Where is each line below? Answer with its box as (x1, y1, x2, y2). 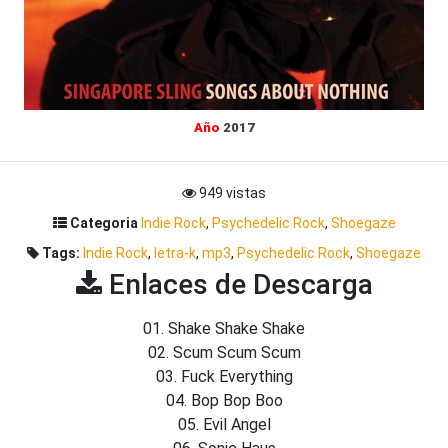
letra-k (154, 245, 196, 261)
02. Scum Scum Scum (147, 343, 301, 362)
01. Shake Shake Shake (143, 319, 305, 338)
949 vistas (196, 185, 266, 201)
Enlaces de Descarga (101, 268, 373, 301)
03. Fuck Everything (155, 367, 293, 386)
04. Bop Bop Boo (165, 391, 283, 410)
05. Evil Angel (177, 415, 271, 434)
